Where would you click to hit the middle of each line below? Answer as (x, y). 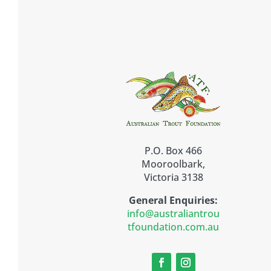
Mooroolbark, (174, 164)
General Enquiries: (174, 201)
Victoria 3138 (173, 178)
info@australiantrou (174, 214)
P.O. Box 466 (174, 151)
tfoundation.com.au (174, 227)
